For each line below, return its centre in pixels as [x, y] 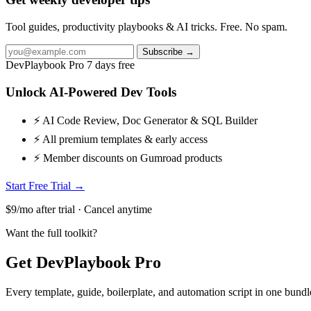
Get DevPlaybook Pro [83, 263]
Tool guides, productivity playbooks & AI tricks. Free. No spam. [146, 27]
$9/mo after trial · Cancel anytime [79, 210]
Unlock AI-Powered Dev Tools [91, 92]
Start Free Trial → [45, 186]
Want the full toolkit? [51, 233]
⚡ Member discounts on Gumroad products [128, 158]
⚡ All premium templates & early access [120, 140]
